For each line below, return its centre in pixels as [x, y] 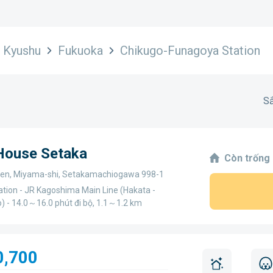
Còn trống [247, 158]
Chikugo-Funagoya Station [190, 51]
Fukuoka [80, 51]
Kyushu [22, 51]
